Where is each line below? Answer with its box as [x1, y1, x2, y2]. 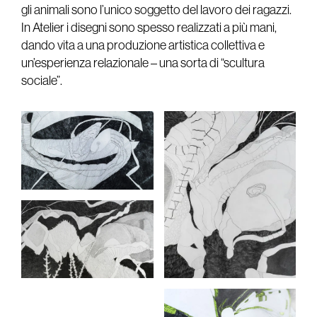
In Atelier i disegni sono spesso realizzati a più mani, [21, 21, 277, 35]
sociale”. [21, 74, 62, 88]
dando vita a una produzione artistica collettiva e [21, 38, 265, 53]
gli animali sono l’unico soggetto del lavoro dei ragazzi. [21, 3, 292, 18]
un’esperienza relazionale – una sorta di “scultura [21, 56, 265, 71]
